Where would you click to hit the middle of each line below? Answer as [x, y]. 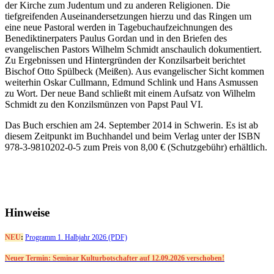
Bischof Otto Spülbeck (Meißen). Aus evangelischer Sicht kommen [135, 72]
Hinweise [27, 213]
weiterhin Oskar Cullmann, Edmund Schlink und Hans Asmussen [131, 83]
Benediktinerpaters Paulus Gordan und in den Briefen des [116, 39]
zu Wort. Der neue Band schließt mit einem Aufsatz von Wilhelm [130, 94]
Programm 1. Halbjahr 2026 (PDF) [76, 237]
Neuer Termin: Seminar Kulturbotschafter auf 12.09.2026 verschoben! [115, 258]
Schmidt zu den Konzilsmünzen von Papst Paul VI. [104, 105]
